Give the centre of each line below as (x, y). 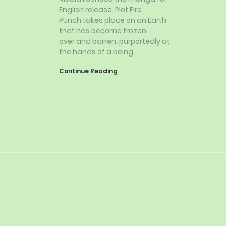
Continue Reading (88, 71)
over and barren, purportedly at (115, 41)
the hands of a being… (98, 52)
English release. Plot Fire (100, 9)
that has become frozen (103, 31)
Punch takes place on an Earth (113, 20)
